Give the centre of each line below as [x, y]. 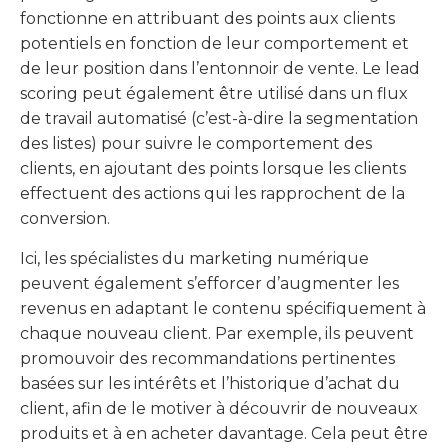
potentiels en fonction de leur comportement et [214, 44]
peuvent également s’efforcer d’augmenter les [209, 283]
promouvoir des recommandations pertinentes [207, 358]
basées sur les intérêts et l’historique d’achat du [210, 383]
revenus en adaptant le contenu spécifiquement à [223, 308]
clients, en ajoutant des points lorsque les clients [213, 169]
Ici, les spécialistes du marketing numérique [194, 258]
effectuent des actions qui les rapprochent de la [212, 194]
